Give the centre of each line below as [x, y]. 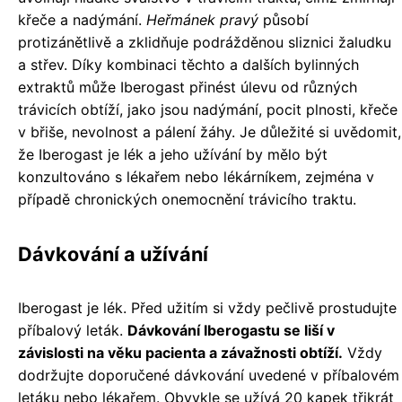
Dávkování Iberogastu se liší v [231, 330]
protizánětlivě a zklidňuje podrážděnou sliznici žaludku [205, 42]
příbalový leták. [73, 330]
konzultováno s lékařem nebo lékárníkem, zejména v [196, 177]
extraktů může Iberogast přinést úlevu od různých [188, 87]
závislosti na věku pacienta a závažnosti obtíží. [180, 353]
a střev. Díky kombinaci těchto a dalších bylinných [188, 65]
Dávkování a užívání [113, 254]
